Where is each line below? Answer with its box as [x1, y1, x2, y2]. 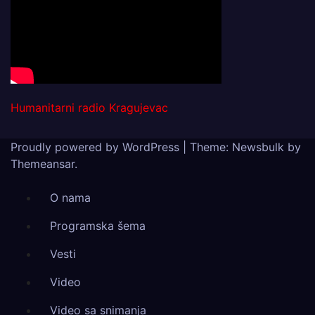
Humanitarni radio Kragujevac [11, 101, 168, 115]
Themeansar [11, 157, 75, 171]
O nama [50, 191, 91, 205]
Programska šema [50, 219, 146, 233]
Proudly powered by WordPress [11, 140, 183, 154]
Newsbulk [232, 140, 284, 154]
